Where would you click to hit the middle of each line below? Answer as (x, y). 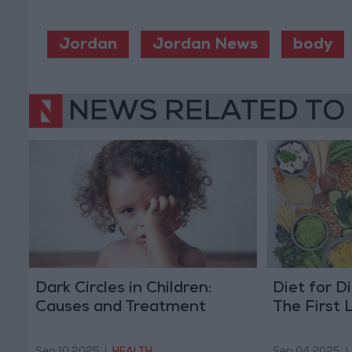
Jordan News (205, 46)
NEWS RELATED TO (207, 114)
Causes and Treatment (120, 308)
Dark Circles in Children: (123, 289)
